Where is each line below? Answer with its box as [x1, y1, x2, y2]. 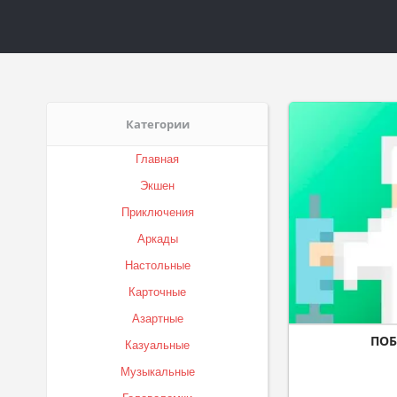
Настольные [124, 259, 191, 272]
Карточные [128, 285, 186, 299]
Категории [125, 116, 190, 132]
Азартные [131, 312, 183, 325]
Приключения [121, 206, 194, 219]
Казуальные [125, 339, 190, 352]
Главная [136, 152, 179, 166]
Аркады [136, 232, 178, 245]
